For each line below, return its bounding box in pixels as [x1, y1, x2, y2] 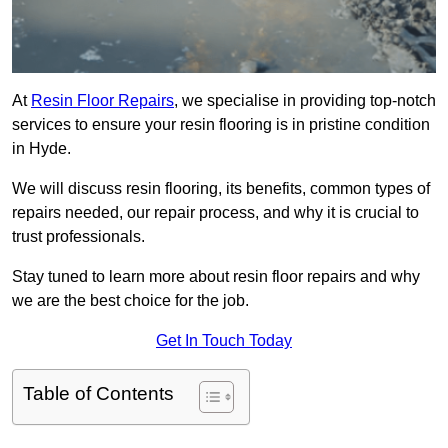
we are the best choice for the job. [12, 292, 249, 310]
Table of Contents [23, 383, 174, 405]
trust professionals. [12, 228, 145, 246]
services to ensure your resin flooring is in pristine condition [12, 116, 430, 134]
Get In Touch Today [156, 332, 292, 350]
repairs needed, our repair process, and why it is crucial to [12, 204, 419, 222]
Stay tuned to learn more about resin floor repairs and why [12, 268, 420, 286]
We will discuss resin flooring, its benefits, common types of [12, 180, 430, 198]
